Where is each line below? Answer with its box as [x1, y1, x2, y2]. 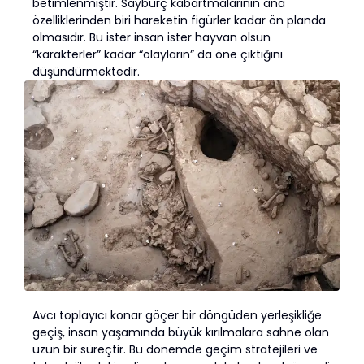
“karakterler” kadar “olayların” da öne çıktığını [32, 46, 283, 63]
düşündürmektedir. [32, 63, 140, 80]
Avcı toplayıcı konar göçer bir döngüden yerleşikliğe [32, 307, 322, 324]
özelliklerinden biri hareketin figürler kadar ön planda [32, 12, 326, 29]
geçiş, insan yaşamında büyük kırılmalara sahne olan [32, 324, 329, 341]
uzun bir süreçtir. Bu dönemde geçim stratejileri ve [32, 341, 318, 358]
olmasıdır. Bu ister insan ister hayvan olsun [32, 29, 271, 46]
